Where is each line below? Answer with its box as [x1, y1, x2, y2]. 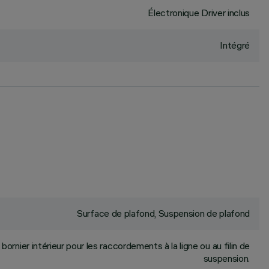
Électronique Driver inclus [148, 7, 250, 19]
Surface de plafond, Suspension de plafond [77, 207, 250, 219]
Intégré [220, 39, 250, 51]
